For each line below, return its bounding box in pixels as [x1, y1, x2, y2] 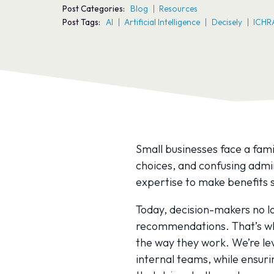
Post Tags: [62, 17, 100, 28]
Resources [159, 3, 198, 14]
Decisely [211, 17, 242, 28]
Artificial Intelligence [124, 17, 201, 28]
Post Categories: [62, 3, 125, 14]
